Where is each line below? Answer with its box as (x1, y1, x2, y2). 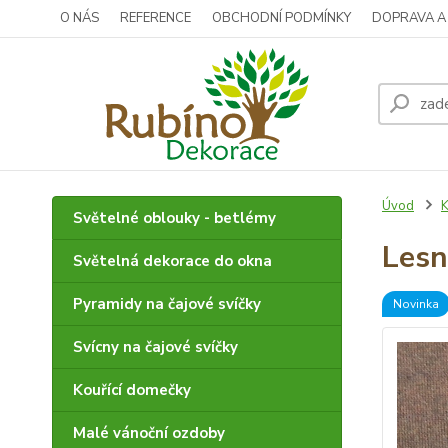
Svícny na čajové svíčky (73, 337, 238, 357)
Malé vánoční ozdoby (73, 423, 225, 443)
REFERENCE (120, 9, 191, 27)
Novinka (392, 296, 439, 312)
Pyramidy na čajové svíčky (73, 294, 261, 314)
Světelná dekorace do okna (73, 251, 272, 271)
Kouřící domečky (73, 380, 191, 400)
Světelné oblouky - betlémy (73, 208, 276, 228)
